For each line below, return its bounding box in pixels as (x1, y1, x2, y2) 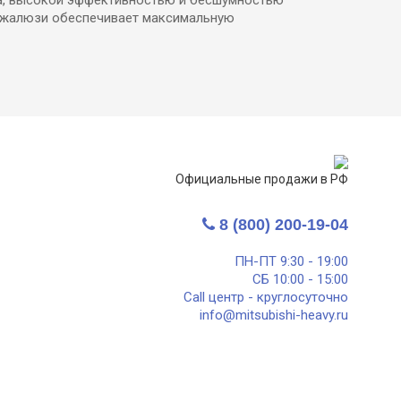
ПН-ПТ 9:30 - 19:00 (235, 252, 348, 269)
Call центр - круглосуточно (183, 288, 348, 305)
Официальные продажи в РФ (175, 171, 348, 186)
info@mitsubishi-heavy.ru (200, 306, 348, 323)
